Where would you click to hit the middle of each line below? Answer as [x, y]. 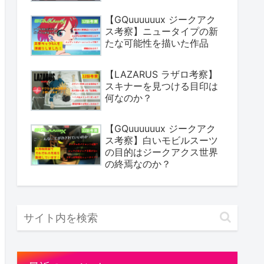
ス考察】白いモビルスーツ [161, 141]
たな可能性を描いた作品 [157, 43]
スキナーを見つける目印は [161, 86]
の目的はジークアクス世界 [161, 152]
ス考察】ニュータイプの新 [161, 32]
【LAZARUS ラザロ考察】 [161, 74]
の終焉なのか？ [138, 164]
